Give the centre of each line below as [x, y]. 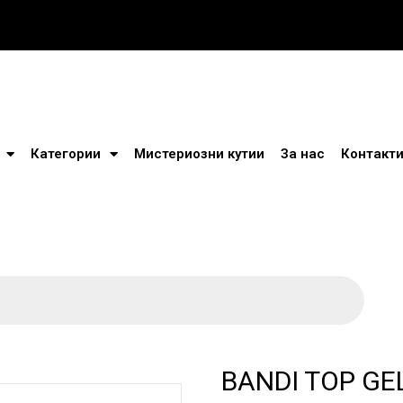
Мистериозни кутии [199, 154]
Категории [65, 154]
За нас [302, 154]
